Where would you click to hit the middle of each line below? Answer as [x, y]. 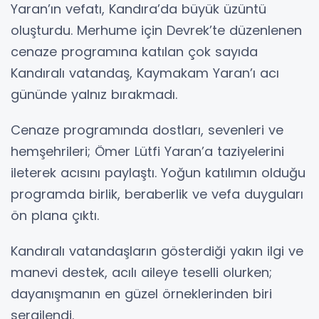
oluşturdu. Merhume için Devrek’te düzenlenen [156, 31]
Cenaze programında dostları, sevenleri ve [147, 130]
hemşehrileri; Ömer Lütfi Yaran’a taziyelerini [147, 152]
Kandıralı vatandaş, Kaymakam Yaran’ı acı [145, 73]
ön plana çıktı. [55, 216]
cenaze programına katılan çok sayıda [134, 52]
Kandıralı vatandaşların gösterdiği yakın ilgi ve [157, 251]
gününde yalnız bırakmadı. [94, 95]
